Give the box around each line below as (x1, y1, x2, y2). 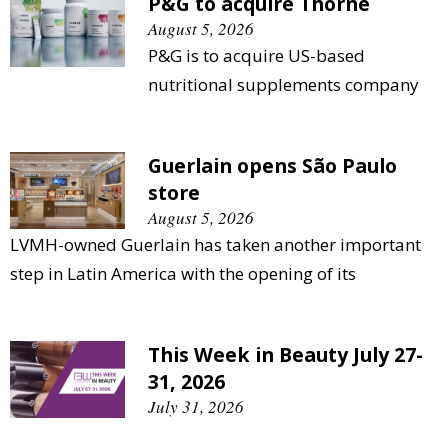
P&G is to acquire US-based (148, 43, 365, 67)
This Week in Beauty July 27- (148, 340, 423, 368)
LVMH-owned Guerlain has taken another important (10, 232, 421, 256)
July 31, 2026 (148, 394, 244, 418)
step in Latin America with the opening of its (10, 261, 356, 285)
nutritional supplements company (148, 72, 419, 96)
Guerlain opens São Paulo (148, 151, 397, 179)
